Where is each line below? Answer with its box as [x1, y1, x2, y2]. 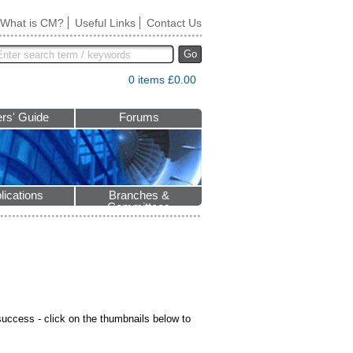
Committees [107, 201, 170, 214]
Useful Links [75, 17, 136, 29]
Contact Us [147, 17, 202, 29]
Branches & [108, 189, 169, 202]
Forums [118, 111, 159, 124]
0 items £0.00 [128, 73, 196, 86]
